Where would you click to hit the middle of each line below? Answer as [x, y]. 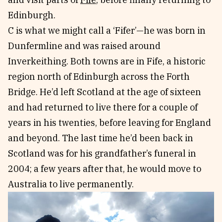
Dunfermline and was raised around [84, 46]
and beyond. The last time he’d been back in [101, 138]
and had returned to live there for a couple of [103, 107]
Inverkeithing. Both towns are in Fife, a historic [107, 61]
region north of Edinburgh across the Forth [99, 77]
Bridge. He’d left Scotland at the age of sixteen [105, 92]
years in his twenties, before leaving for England [110, 123]
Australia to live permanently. [71, 184]
